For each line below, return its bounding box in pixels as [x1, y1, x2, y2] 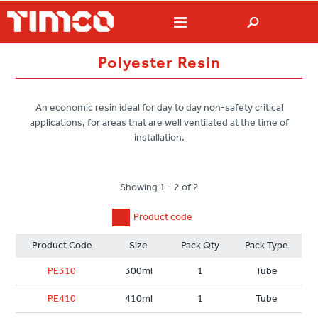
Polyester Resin [97, 54, 221, 73]
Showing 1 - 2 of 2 [119, 181, 199, 194]
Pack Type [245, 239, 289, 252]
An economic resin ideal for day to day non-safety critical [35, 102, 283, 114]
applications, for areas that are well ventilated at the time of [29, 116, 289, 129]
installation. [133, 131, 185, 144]
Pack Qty [181, 239, 220, 252]
